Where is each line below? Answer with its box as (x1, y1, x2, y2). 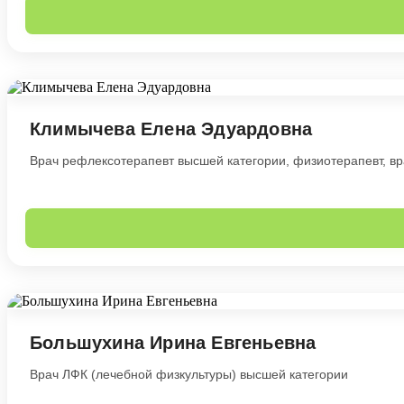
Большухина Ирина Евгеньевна (30, 332, 317, 353)
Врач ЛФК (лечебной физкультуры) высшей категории (30, 366, 348, 381)
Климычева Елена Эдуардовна (30, 118, 313, 139)
